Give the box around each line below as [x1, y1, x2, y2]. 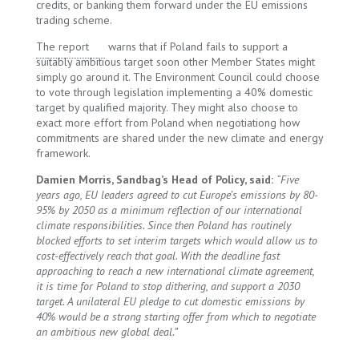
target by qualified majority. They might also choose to [35, 100, 298, 115]
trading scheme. [35, 13, 112, 27]
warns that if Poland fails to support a [104, 39, 288, 54]
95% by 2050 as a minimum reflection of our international [35, 203, 302, 217]
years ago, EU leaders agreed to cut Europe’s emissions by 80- [35, 188, 318, 202]
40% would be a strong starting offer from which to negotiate [35, 309, 316, 324]
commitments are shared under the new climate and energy [35, 131, 323, 145]
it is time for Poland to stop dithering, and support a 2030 [35, 279, 300, 293]
